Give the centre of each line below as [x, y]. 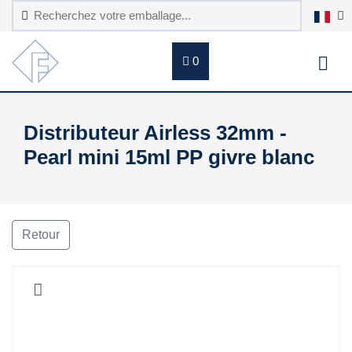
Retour [41, 235]
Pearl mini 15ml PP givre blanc [169, 157]
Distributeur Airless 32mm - [155, 133]
